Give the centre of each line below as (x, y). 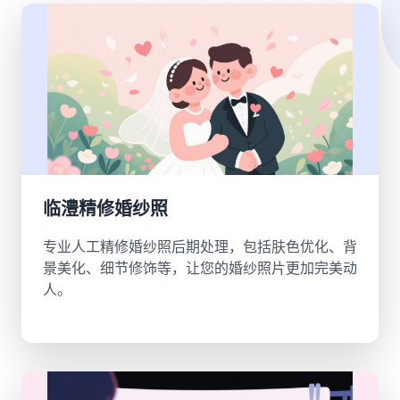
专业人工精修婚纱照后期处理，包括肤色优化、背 (200, 246)
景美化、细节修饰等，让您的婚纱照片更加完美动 (200, 268)
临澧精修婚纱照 (105, 209)
